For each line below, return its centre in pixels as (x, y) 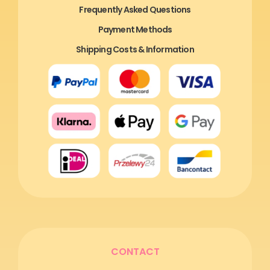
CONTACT (135, 251)
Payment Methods (135, 30)
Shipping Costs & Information (135, 50)
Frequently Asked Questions (135, 10)
